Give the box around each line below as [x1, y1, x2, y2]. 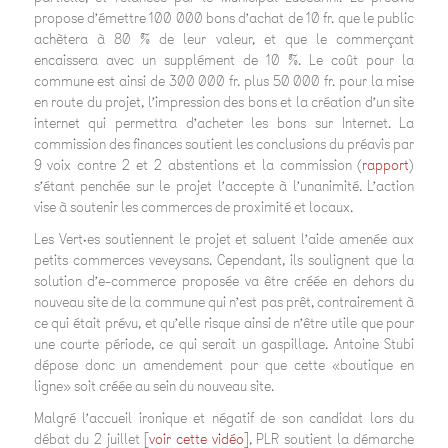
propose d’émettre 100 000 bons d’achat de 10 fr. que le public [33, 9, 415, 29]
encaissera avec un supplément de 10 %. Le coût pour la [33, 51, 415, 71]
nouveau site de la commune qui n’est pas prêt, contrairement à [33, 293, 415, 313]
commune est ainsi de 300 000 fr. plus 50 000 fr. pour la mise [33, 72, 415, 92]
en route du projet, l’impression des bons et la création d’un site [33, 93, 415, 113]
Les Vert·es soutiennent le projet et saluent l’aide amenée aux [33, 230, 415, 250]
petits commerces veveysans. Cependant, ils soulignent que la [33, 251, 415, 271]
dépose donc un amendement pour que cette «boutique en [33, 356, 415, 376]
